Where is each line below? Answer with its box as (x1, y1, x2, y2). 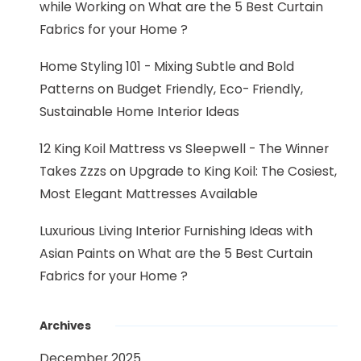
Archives (39, 317, 91, 334)
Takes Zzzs (39, 162, 106, 180)
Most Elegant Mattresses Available (39, 185, 258, 203)
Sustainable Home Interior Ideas (39, 102, 239, 121)
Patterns (39, 80, 94, 98)
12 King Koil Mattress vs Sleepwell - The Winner (39, 139, 329, 158)
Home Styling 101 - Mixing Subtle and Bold (39, 57, 294, 76)
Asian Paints (39, 244, 115, 263)
